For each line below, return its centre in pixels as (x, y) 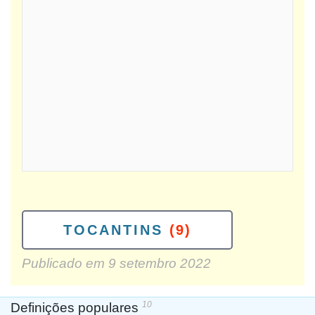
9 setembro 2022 (160, 263)
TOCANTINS (113, 230)
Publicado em (65, 263)
